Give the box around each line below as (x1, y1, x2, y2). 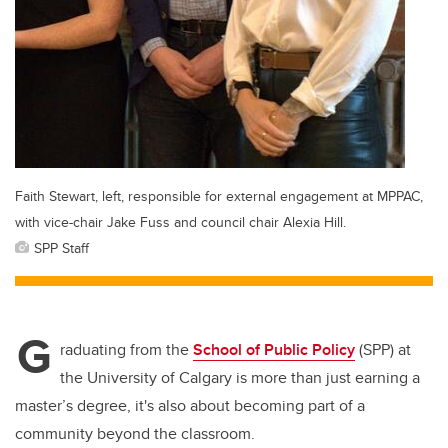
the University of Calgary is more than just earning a (60, 366, 420, 390)
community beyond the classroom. (15, 422, 255, 446)
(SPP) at (355, 338, 411, 362)
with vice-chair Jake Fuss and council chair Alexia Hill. (15, 211, 346, 233)
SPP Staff (34, 237, 89, 259)
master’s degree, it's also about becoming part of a (15, 394, 365, 418)
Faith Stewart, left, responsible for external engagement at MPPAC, (15, 185, 423, 207)
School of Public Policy (193, 338, 355, 362)
